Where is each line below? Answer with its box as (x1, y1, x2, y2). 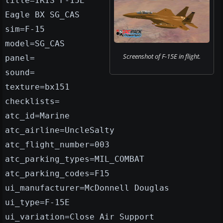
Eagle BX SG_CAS (5, 10, 80, 20)
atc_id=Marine (5, 111, 70, 121)
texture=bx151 (5, 82, 70, 92)
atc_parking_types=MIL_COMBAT (5, 154, 144, 164)
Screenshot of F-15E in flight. (123, 52, 201, 61)
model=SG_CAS (5, 39, 65, 49)
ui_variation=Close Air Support (5, 212, 154, 222)
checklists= (5, 97, 60, 107)
